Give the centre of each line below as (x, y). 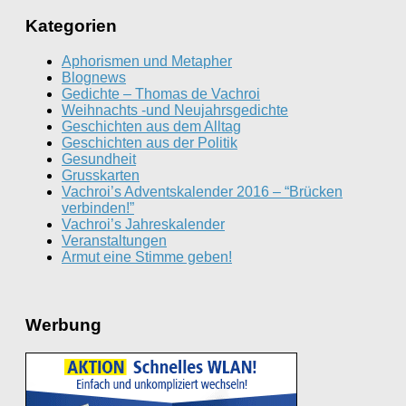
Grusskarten (101, 176)
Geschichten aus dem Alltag (151, 127)
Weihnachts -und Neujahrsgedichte (175, 111)
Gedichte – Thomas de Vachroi (161, 94)
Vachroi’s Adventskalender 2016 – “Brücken (202, 192)
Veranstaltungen (114, 241)
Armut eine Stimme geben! (147, 257)
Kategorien (71, 26)
